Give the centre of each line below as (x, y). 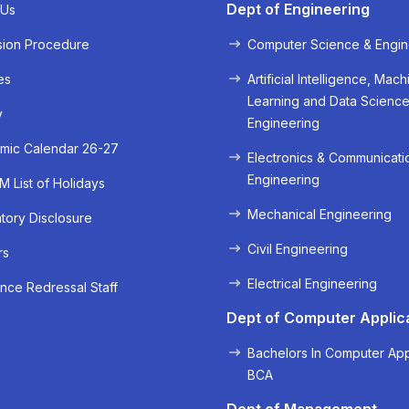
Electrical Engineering (313, 283)
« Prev (165, 241)
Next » (243, 241)
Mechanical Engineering (320, 214)
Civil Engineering (298, 249)
